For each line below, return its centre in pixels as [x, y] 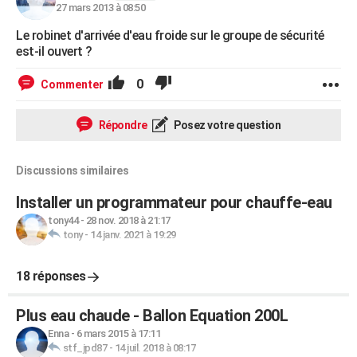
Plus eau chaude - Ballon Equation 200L [152, 316]
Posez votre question [226, 125]
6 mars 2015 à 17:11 [118, 333]
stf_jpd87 [84, 348]
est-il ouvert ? [54, 51]
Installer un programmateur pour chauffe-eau [174, 202]
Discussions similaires [72, 171]
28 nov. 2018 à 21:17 [128, 220]
